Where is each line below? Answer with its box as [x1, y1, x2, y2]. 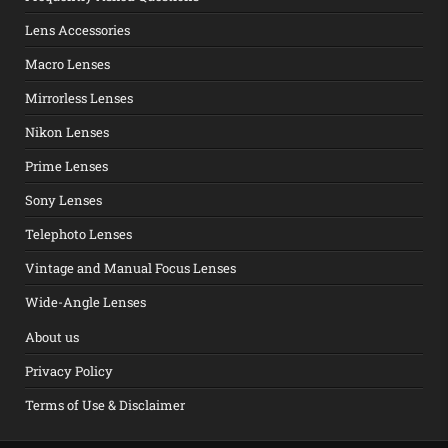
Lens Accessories [25, 21, 131, 40]
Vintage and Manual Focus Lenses [25, 259, 237, 278]
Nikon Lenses [25, 123, 110, 142]
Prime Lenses [25, 157, 109, 176]
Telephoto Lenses [25, 225, 133, 244]
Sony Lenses [25, 191, 103, 210]
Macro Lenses [25, 55, 111, 74]
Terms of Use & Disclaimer [25, 396, 186, 415]
